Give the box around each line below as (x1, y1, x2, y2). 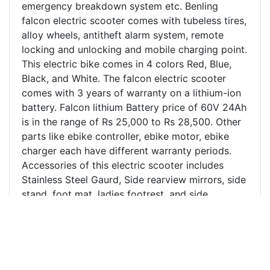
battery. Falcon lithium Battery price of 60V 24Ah (22, 101, 246, 113)
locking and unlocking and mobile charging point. (22, 43, 247, 55)
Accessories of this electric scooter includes (22, 159, 224, 171)
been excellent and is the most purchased (22, 231, 212, 243)
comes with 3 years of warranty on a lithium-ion (22, 87, 241, 99)
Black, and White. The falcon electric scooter (22, 72, 226, 84)
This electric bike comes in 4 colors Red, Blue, (22, 58, 231, 70)
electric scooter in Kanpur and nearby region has (22, 217, 244, 229)
